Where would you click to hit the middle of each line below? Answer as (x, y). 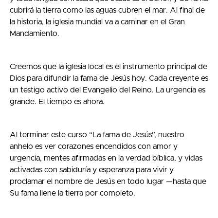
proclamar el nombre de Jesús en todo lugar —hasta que (108, 181)
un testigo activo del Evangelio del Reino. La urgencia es (108, 90)
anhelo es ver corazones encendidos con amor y (94, 146)
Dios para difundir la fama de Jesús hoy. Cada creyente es (109, 78)
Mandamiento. (35, 33)
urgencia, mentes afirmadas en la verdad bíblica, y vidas (106, 158)
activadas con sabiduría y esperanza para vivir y (92, 170)
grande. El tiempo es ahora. (57, 101)
